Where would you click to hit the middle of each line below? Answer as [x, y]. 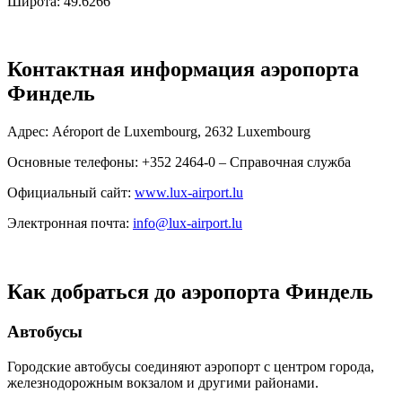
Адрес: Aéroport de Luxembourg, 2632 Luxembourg [159, 132]
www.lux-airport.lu [189, 193]
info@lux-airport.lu [188, 223]
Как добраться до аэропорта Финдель [190, 292]
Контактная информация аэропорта [183, 70]
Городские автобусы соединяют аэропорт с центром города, [191, 366]
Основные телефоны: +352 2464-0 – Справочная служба [181, 162]
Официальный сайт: [71, 193]
